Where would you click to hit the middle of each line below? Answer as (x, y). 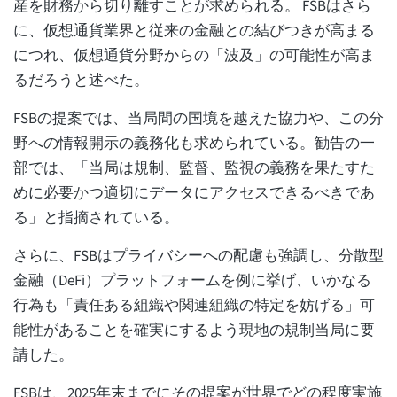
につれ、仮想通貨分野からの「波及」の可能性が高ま (194, 55)
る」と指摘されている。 (96, 218)
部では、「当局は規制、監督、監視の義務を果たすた (194, 168)
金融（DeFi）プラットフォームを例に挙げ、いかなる (192, 280)
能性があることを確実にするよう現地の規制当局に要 (194, 330)
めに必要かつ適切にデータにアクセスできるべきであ (194, 193)
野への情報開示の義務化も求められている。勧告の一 (194, 143)
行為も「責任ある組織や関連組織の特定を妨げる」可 (194, 305)
